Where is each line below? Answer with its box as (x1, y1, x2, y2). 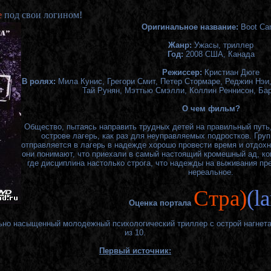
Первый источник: (99, 246, 171, 255)
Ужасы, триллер (192, 41, 253, 50)
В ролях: (21, 77, 58, 87)
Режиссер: (162, 68, 204, 77)
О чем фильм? (181, 104, 240, 114)
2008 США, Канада (185, 50, 255, 59)
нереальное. (188, 168, 233, 177)
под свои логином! (2, 10, 82, 21)
